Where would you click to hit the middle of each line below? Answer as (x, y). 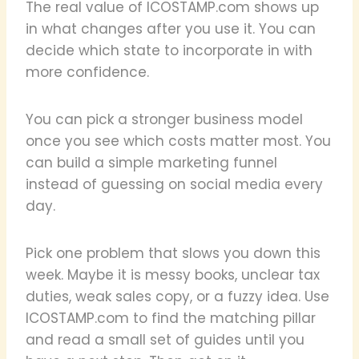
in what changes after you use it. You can (171, 28)
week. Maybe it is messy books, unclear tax (173, 274)
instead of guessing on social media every (174, 184)
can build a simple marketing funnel (151, 162)
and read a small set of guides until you (165, 339)
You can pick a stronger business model (164, 119)
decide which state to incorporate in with (169, 50)
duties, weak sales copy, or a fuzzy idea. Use (177, 296)
